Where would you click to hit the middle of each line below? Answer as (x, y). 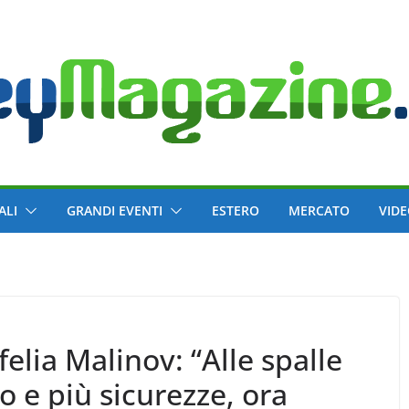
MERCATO (319, 210)
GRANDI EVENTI (115, 210)
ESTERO (236, 210)
